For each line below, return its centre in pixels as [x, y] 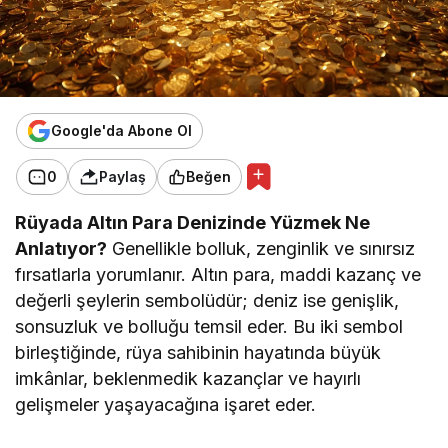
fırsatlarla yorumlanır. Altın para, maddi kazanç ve [218, 274]
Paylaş [122, 177]
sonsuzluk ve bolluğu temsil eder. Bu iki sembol [209, 326]
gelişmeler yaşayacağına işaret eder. [166, 404]
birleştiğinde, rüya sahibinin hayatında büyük [198, 352]
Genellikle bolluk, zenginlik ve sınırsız [261, 248]
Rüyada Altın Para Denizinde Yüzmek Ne [193, 222]
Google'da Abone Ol [121, 131]
